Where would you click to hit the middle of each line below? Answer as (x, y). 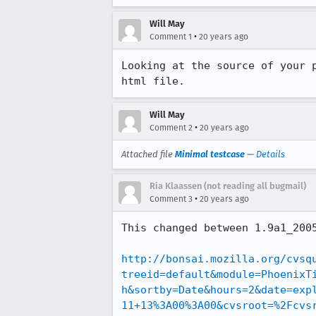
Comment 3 (171, 199)
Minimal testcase (210, 154)
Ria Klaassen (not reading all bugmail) (228, 186)
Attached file (148, 154)
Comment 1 (171, 37)
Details (271, 154)
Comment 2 (171, 128)
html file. (153, 81)
